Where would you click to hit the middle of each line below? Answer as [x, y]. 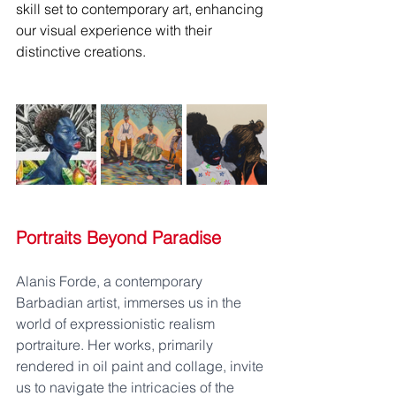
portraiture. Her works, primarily [116, 345]
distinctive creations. [81, 51]
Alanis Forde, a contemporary [111, 281]
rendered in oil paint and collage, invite [141, 366]
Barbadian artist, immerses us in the [130, 302]
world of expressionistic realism [117, 324]
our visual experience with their [116, 30]
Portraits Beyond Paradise [118, 237]
